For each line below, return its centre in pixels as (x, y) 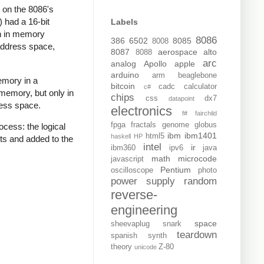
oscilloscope (132, 171)
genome (175, 125)
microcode (197, 159)
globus (206, 125)
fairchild (206, 113)
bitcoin (123, 86)
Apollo (155, 64)
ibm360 (123, 148)
